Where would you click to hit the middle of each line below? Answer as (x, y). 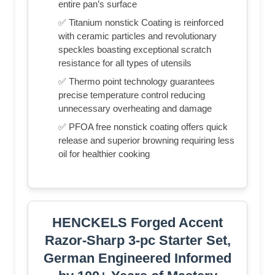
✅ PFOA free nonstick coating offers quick (143, 127)
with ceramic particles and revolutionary (137, 36)
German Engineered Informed (137, 258)
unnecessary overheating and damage (135, 109)
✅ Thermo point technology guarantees (137, 82)
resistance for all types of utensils (125, 63)
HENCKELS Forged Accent (137, 223)
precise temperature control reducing (132, 95)
